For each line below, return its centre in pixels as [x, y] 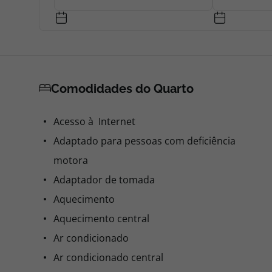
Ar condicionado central [108, 257]
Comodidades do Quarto [122, 89]
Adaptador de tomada [104, 180]
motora [71, 160]
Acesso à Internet [94, 121]
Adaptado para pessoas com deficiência [144, 141]
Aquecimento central [101, 219]
